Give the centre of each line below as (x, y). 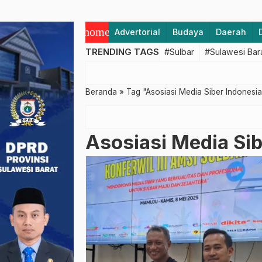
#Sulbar (179, 52)
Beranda (101, 92)
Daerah (231, 32)
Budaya (188, 32)
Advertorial (137, 32)
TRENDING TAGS (122, 52)
